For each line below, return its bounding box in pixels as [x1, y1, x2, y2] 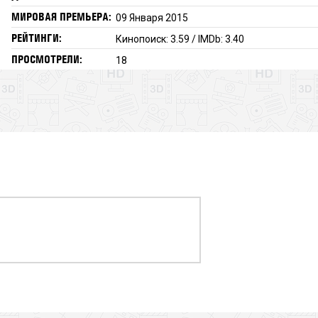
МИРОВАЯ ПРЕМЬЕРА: [11, 9, 111, 23]
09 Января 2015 [116, 11, 189, 23]
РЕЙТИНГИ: [11, 31, 62, 45]
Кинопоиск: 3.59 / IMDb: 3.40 [116, 33, 245, 45]
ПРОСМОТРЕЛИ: [11, 52, 82, 66]
